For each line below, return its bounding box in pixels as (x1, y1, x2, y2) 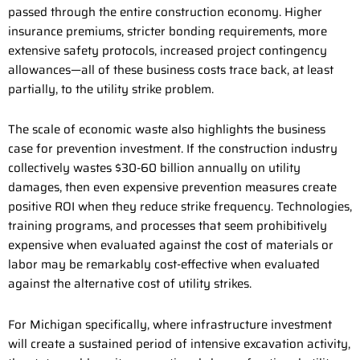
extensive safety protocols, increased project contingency (8, 41, 327, 61)
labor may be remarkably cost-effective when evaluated (8, 255, 320, 275)
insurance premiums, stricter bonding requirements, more (8, 22, 327, 42)
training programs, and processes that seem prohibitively (8, 216, 327, 236)
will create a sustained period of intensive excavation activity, (8, 333, 350, 354)
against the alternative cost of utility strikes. (8, 274, 252, 294)
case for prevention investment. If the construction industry (8, 139, 337, 159)
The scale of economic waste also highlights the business (8, 120, 325, 140)
